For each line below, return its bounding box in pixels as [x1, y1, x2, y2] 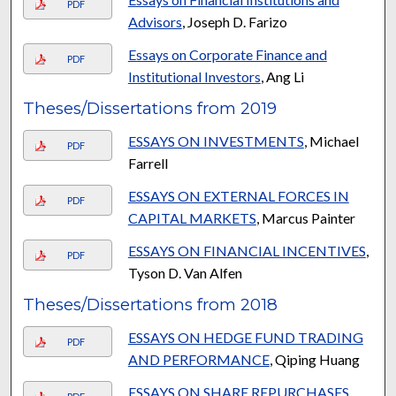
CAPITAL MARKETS [127, 209, 256, 226]
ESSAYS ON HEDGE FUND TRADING [127, 328, 363, 346]
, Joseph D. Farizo [181, 12, 287, 30]
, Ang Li [260, 67, 304, 85]
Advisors [127, 12, 182, 30]
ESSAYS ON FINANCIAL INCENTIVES [127, 241, 366, 259]
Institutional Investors [127, 67, 261, 85]
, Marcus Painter [255, 209, 355, 226]
